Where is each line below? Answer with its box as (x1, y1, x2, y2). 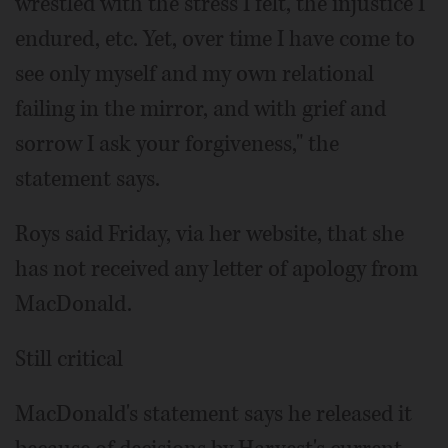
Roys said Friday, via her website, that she (15, 218, 404, 249)
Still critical (15, 343, 123, 374)
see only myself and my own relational (15, 58, 374, 89)
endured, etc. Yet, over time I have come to (15, 23, 415, 54)
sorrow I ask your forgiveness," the (15, 128, 339, 159)
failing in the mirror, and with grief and (15, 93, 386, 124)
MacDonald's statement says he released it (15, 398, 412, 429)
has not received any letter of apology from (15, 253, 418, 284)
